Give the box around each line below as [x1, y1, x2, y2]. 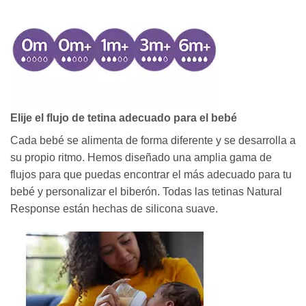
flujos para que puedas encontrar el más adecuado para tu [10, 168, 292, 180]
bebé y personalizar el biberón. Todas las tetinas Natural [10, 185, 282, 197]
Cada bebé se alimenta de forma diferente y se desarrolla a [10, 134, 296, 146]
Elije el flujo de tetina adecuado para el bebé [10, 111, 237, 124]
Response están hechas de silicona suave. [10, 202, 218, 214]
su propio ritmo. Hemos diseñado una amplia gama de [10, 151, 272, 163]
